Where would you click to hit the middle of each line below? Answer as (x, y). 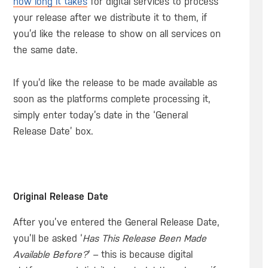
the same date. (45, 50)
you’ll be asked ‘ (48, 239)
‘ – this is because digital (140, 255)
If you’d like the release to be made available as (115, 83)
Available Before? (50, 255)
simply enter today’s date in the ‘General (100, 115)
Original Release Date (60, 197)
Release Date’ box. (53, 131)
